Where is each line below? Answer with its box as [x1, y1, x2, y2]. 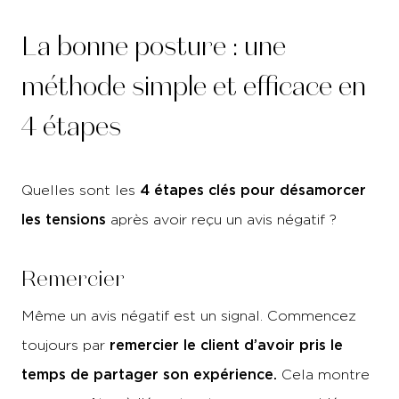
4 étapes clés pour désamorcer [140, 182, 366, 198]
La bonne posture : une [21, 28, 286, 65]
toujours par [21, 338, 110, 353]
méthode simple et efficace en [21, 69, 366, 105]
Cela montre [281, 367, 370, 382]
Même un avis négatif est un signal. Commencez [21, 308, 356, 323]
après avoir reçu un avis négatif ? [106, 212, 337, 227]
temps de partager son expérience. [21, 366, 281, 382]
